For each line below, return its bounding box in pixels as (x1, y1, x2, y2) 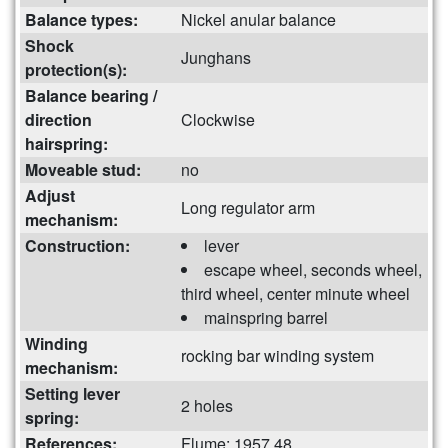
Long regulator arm (181, 196, 315, 220)
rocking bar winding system (181, 344, 374, 368)
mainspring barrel (204, 306, 328, 330)
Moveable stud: (25, 158, 141, 182)
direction (25, 108, 92, 132)
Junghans (181, 46, 251, 70)
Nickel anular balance (181, 8, 336, 32)
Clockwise (181, 108, 255, 132)
